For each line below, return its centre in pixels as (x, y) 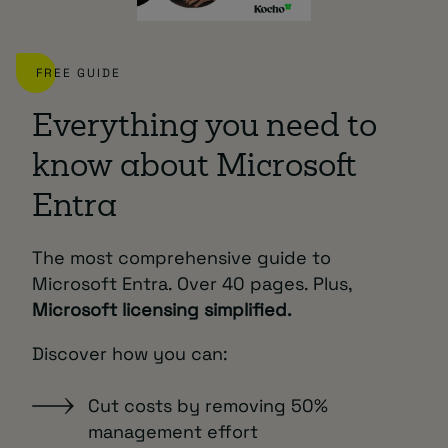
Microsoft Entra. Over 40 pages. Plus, (192, 283)
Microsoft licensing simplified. (162, 309)
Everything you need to (204, 128)
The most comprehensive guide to (181, 257)
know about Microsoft (194, 168)
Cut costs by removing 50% (208, 405)
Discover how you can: (130, 353)
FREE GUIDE (78, 72)
